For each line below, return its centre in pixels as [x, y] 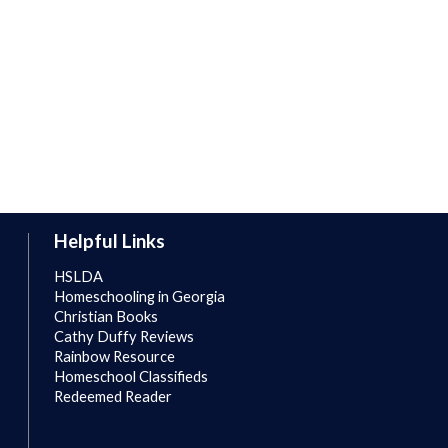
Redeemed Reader [113, 396]
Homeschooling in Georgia [139, 296]
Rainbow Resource [114, 356]
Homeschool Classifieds [131, 376]
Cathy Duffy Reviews [124, 336]
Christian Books [106, 316]
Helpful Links [109, 241]
